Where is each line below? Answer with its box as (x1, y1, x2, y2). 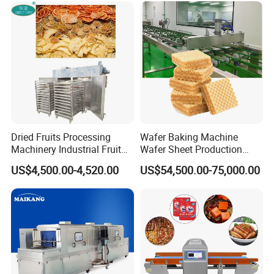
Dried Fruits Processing (11, 130, 111, 144)
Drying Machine (11, 155, 80, 169)
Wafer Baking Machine (139, 130, 238, 144)
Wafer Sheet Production (139, 143, 242, 157)
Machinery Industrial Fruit (11, 143, 122, 157)
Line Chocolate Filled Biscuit (139, 155, 262, 169)
